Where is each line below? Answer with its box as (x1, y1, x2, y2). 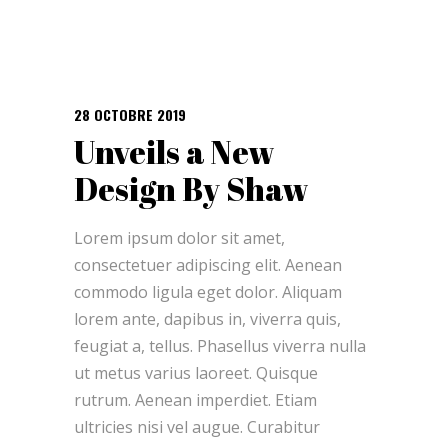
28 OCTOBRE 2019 (74, 103, 186, 125)
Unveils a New (74, 129, 275, 173)
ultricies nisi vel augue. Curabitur (74, 415, 320, 438)
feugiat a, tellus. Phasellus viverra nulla (74, 334, 366, 357)
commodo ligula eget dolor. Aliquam (74, 280, 342, 303)
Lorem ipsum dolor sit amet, (74, 226, 285, 249)
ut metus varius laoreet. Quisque (74, 361, 318, 384)
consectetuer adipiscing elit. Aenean (74, 253, 342, 276)
